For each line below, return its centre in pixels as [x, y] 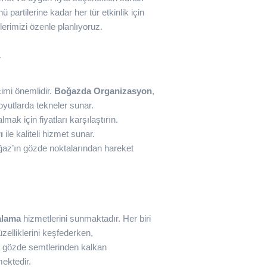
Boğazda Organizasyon [103, 91]
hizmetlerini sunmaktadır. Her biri [86, 218]
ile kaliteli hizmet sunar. [49, 134]
